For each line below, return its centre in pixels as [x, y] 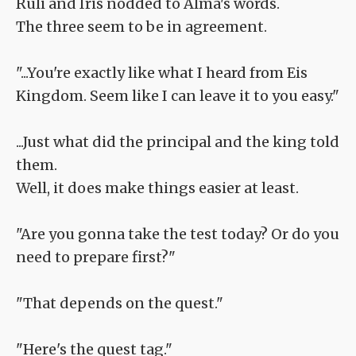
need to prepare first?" [96, 257]
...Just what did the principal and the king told [178, 142]
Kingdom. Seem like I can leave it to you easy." [178, 96]
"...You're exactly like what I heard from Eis [162, 73]
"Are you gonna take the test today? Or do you [178, 234]
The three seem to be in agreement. [141, 27]
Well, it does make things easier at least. [157, 188]
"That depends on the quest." [120, 304]
